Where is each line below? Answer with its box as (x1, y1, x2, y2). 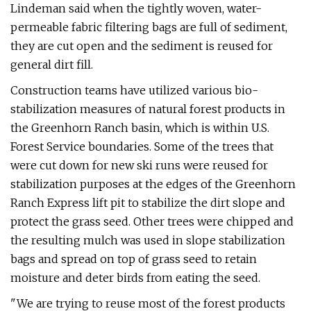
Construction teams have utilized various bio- (10, 83, 258, 97)
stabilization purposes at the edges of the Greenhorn (10, 177, 296, 191)
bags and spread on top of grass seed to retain (10, 252, 257, 266)
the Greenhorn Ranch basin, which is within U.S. (10, 121, 269, 135)
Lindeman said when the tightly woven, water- (10, 1, 262, 15)
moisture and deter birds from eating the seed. (10, 271, 260, 285)
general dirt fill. (10, 58, 93, 72)
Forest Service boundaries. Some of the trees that (10, 140, 274, 153)
